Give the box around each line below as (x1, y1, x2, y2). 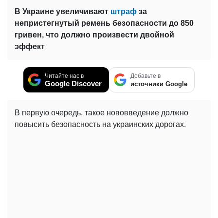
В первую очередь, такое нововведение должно (15, 109, 188, 117)
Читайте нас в (45, 73, 84, 80)
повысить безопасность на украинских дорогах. (15, 120, 186, 129)
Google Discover (45, 79, 102, 88)
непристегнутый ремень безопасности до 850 (15, 19, 194, 28)
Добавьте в (130, 73, 161, 80)
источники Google (130, 80, 187, 88)
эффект (15, 42, 45, 51)
